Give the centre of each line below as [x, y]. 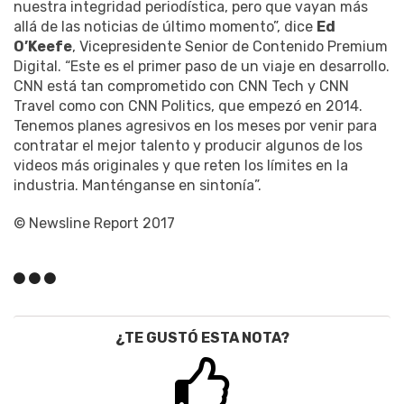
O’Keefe [43, 46]
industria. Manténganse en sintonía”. [138, 185]
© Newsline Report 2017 [94, 223]
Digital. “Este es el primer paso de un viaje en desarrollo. [202, 66]
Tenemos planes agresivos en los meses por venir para [195, 125]
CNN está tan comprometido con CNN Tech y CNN [181, 86]
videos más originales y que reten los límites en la [181, 165]
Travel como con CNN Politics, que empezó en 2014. [188, 106]
